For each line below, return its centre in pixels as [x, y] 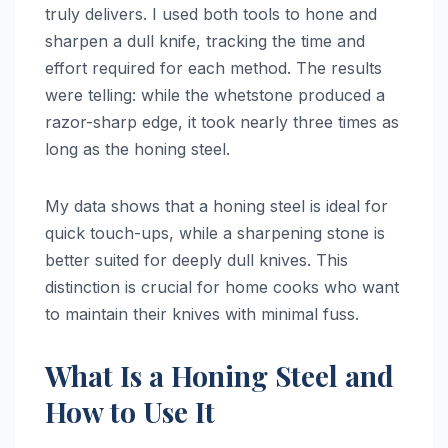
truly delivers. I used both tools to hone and [211, 14]
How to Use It [130, 412]
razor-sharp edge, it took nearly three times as [222, 122]
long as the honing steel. [137, 149]
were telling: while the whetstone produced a [215, 95]
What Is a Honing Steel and [219, 376]
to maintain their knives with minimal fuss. [202, 314]
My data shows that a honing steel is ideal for [216, 206]
